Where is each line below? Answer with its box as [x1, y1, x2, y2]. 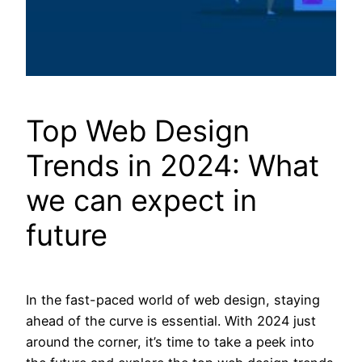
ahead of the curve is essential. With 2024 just [26, 312, 316, 329]
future [26, 217, 107, 253]
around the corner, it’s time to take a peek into [26, 333, 314, 350]
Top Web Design [26, 112, 250, 149]
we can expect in [26, 182, 257, 218]
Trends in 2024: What [26, 147, 319, 183]
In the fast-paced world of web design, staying [26, 291, 320, 308]
